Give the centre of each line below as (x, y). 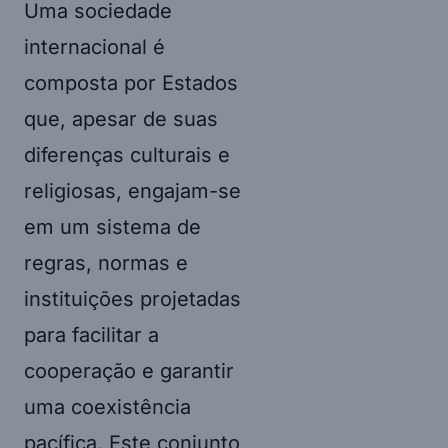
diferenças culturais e (127, 154)
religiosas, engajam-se (132, 190)
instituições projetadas (132, 298)
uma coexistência (107, 406)
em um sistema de (112, 226)
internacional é (94, 46)
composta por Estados (131, 82)
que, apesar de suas (121, 118)
